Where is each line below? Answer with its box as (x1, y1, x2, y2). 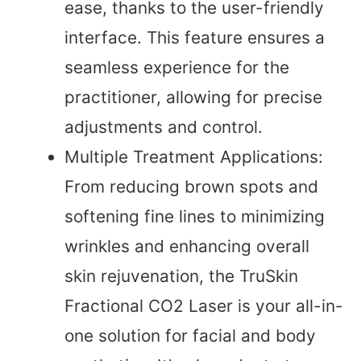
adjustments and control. (64, 117, 263, 138)
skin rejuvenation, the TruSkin (64, 266, 298, 287)
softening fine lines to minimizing (64, 206, 325, 227)
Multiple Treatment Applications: (64, 147, 323, 168)
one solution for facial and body (64, 326, 316, 346)
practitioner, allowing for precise (64, 87, 322, 108)
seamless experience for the (64, 57, 289, 78)
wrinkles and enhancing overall (64, 236, 309, 257)
